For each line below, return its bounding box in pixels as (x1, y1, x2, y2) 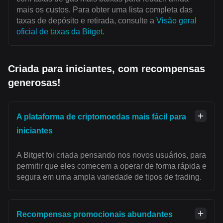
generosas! (8, 77, 61, 88)
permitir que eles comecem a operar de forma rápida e (16, 161, 207, 170)
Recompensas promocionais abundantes (16, 210, 173, 219)
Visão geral (156, 16, 197, 25)
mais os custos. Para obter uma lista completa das (16, 5, 193, 14)
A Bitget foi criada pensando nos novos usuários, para (16, 150, 206, 159)
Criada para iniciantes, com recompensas (8, 63, 205, 74)
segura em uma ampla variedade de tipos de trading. (16, 172, 202, 181)
